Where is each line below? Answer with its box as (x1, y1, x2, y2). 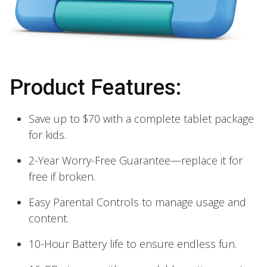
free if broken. (29, 169, 95, 184)
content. (29, 210, 69, 225)
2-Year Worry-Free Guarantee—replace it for (29, 153, 243, 167)
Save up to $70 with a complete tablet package (29, 111, 254, 126)
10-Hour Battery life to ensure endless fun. (29, 236, 237, 251)
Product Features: (10, 74, 181, 100)
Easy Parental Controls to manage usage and (29, 194, 246, 209)
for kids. (29, 127, 66, 142)
